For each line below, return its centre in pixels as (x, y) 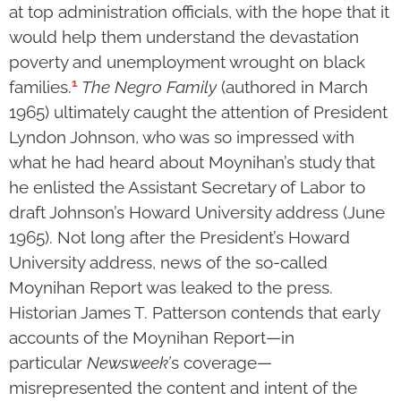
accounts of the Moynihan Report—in (152, 338)
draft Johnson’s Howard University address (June (197, 213)
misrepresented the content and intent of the (183, 388)
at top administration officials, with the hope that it (199, 12)
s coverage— (222, 363)
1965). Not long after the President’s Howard (179, 238)
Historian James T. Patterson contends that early (194, 313)
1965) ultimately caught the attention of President (198, 112)
